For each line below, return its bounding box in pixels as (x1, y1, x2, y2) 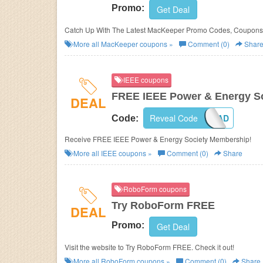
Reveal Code (150, 112, 198, 124)
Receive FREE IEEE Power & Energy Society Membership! (65, 134, 251, 144)
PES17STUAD (176, 112, 229, 124)
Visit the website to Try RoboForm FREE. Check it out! (65, 242, 234, 252)
